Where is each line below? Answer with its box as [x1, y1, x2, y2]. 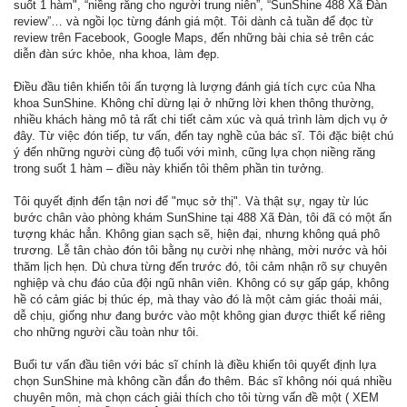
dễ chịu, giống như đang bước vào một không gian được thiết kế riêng [14, 309, 385, 323]
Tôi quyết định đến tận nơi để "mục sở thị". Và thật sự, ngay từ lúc [14, 194, 369, 208]
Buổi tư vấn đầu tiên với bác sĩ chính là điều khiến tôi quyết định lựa [14, 358, 376, 372]
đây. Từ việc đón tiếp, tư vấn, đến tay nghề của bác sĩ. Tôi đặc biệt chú [14, 129, 393, 143]
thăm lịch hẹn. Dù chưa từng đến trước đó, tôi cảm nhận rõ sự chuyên [14, 260, 387, 273]
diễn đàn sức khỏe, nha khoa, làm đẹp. [14, 47, 220, 61]
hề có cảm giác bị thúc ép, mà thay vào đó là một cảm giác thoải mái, [14, 293, 382, 306]
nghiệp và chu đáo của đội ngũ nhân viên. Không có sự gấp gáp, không [14, 276, 389, 290]
